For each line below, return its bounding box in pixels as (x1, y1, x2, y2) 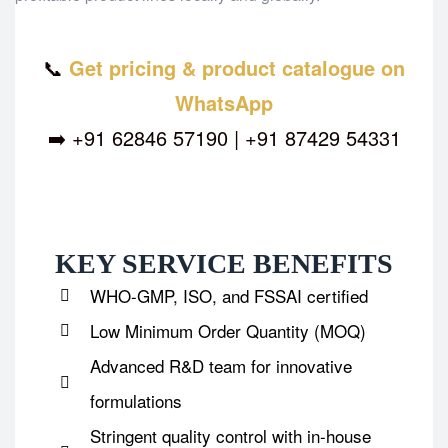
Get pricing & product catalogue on (69, 53, 405, 83)
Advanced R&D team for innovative (90, 353, 352, 379)
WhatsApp (175, 88, 273, 118)
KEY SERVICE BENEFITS (55, 248, 393, 280)
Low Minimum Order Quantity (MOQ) (90, 318, 366, 344)
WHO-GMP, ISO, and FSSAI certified (90, 283, 368, 309)
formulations (90, 388, 182, 414)
